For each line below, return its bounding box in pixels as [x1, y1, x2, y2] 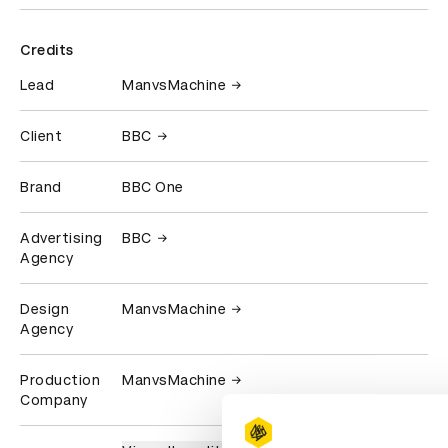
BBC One [122, 179, 184, 196]
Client [20, 128, 62, 145]
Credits [20, 42, 74, 59]
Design [20, 301, 69, 318]
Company [20, 392, 88, 409]
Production [20, 372, 100, 389]
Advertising [20, 230, 103, 247]
